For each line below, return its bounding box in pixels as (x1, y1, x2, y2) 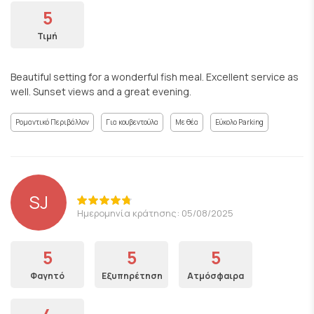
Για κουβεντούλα (106, 116, 158, 127)
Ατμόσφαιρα (187, 269, 244, 282)
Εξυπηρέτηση (102, 269, 163, 282)
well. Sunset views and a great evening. (11, 84, 191, 98)
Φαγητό (30, 269, 64, 282)
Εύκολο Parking (215, 116, 264, 127)
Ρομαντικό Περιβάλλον (15, 116, 89, 127)
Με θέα (175, 116, 198, 127)
